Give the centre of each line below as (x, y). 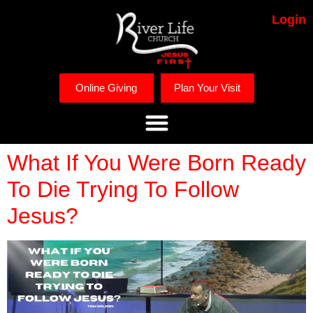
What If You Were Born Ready (156, 163)
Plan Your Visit (207, 87)
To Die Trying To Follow (123, 190)
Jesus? (43, 216)
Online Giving (106, 87)
